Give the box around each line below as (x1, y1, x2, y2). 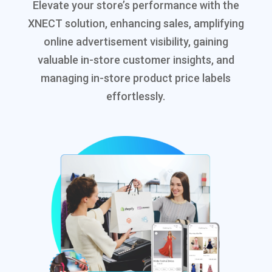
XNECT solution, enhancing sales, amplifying (27, 17, 244, 30)
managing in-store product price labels (41, 72, 231, 84)
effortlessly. (106, 90, 166, 103)
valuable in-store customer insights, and (37, 53, 234, 66)
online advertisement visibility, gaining (43, 35, 228, 48)
